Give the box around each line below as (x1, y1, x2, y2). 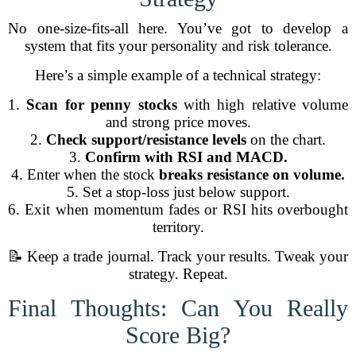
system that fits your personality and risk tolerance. (24, 37, 332, 54)
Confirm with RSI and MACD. (84, 149, 288, 165)
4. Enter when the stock (11, 166, 159, 183)
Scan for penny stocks (26, 96, 177, 113)
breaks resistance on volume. (159, 166, 345, 183)
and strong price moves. (105, 114, 251, 130)
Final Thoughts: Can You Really (8, 295, 348, 321)
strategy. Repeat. (128, 265, 228, 282)
